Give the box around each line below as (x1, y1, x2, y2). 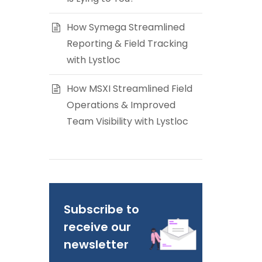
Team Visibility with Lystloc (66, 115, 188, 128)
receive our (63, 219, 131, 235)
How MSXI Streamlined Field (66, 82, 192, 95)
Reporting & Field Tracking (66, 37, 188, 50)
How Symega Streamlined (66, 20, 185, 34)
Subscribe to (63, 201, 139, 218)
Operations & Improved (66, 98, 175, 112)
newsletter (63, 236, 129, 253)
